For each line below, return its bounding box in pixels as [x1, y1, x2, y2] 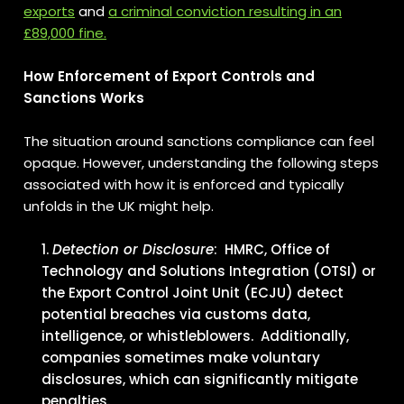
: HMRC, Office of [214, 240, 331, 259]
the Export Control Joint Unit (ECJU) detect [41, 283, 344, 302]
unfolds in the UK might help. [23, 197, 215, 216]
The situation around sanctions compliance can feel [23, 132, 375, 151]
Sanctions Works [23, 88, 145, 107]
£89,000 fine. [23, 23, 107, 42]
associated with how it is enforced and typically [23, 175, 344, 194]
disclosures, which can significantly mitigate [41, 370, 359, 389]
